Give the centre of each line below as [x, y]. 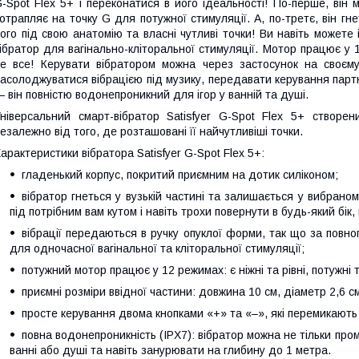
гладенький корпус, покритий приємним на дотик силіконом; [180, 175]
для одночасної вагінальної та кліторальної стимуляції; [157, 249]
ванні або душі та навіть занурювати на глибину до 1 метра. [170, 351]
